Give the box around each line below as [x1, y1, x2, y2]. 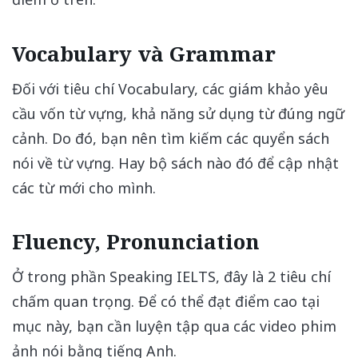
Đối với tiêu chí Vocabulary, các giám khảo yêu [12, 78, 328, 98]
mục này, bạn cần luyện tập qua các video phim [12, 316, 336, 336]
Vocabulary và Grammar [12, 38, 276, 68]
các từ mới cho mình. [12, 177, 156, 197]
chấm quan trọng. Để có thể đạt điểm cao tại [12, 292, 320, 312]
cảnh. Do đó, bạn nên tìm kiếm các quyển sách [12, 128, 329, 148]
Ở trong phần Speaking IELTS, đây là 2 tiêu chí [12, 267, 331, 287]
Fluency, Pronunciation [12, 227, 260, 257]
